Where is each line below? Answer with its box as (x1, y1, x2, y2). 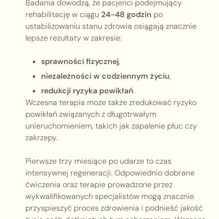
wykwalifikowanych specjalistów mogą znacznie (25, 191, 194, 202)
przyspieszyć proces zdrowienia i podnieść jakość (25, 203, 203, 214)
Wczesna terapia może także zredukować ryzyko (25, 97, 197, 108)
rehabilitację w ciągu (25, 9, 101, 20)
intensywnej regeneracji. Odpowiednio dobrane (25, 168, 195, 178)
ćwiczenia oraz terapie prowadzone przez (25, 179, 173, 190)
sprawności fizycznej (41, 56, 119, 67)
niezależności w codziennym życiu (41, 71, 170, 82)
